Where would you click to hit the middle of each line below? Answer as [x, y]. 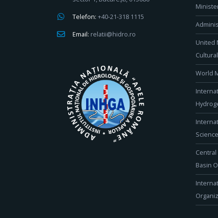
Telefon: [84, 17]
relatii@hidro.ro [113, 34]
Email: [81, 34]
